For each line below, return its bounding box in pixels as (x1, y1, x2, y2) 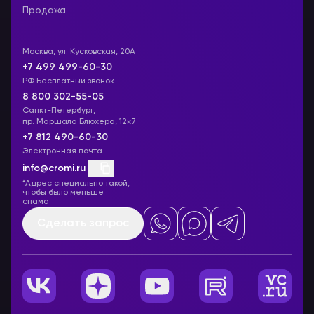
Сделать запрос (37, 218, 129, 229)
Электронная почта (22, 147, 102, 156)
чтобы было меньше (22, 189, 104, 197)
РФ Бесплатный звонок (22, 77, 114, 86)
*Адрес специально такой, (22, 179, 130, 188)
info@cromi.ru (22, 163, 86, 173)
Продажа (22, 6, 66, 15)
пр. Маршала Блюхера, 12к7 (22, 118, 136, 126)
